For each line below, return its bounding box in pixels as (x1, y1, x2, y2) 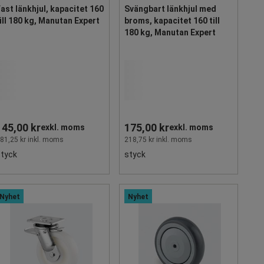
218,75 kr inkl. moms (124, 135, 192, 144)
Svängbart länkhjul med (124, 4, 216, 14)
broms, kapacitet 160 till (124, 15, 220, 25)
